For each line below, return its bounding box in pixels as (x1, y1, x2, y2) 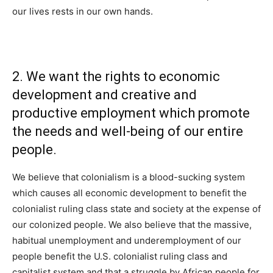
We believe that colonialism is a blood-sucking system (12, 171, 245, 183)
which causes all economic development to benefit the (12, 187, 247, 199)
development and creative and (12, 87, 197, 103)
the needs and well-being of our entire (12, 124, 243, 140)
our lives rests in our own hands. (12, 5, 153, 18)
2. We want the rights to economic (12, 69, 220, 85)
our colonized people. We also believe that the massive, (12, 219, 252, 231)
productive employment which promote (12, 105, 250, 121)
